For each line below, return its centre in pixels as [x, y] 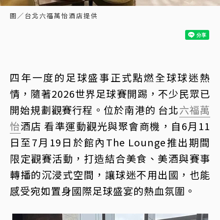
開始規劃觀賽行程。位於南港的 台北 [95, 110]
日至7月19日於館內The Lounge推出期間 [110, 142]
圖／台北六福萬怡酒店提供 [54, 16]
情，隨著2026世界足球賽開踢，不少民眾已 [110, 94]
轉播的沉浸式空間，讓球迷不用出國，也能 [110, 175]
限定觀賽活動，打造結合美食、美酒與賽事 [110, 159]
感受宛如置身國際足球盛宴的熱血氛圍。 [103, 191]
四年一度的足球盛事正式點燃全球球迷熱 [110, 78]
